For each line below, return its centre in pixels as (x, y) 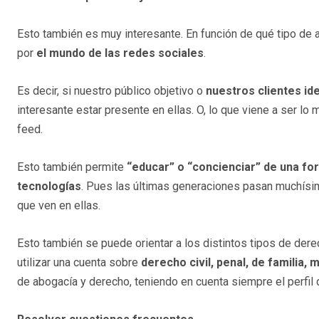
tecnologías (49, 187)
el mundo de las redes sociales (120, 53)
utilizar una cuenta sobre (79, 263)
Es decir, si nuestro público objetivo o (111, 91)
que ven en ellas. (59, 206)
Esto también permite (72, 167)
